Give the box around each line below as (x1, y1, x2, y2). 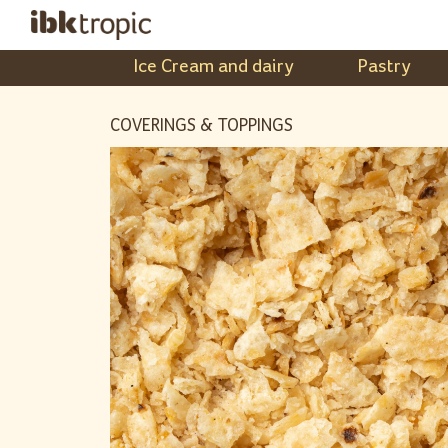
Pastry (358, 57, 412, 77)
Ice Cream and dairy (134, 57, 295, 77)
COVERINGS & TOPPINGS (109, 117, 293, 135)
